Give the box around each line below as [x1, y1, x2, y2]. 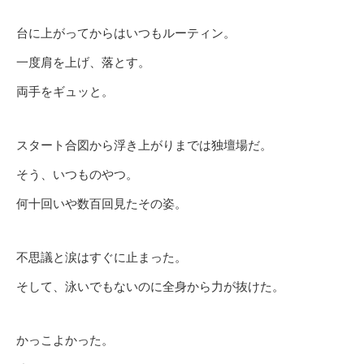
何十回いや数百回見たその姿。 [16, 195, 187, 212]
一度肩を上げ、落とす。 [16, 54, 150, 71]
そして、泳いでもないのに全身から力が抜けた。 [16, 278, 284, 295]
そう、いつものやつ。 [16, 166, 138, 183]
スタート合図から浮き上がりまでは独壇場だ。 [16, 136, 272, 154]
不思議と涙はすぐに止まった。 [16, 249, 187, 266]
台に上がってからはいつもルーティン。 [16, 24, 236, 41]
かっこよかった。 [16, 331, 114, 349]
